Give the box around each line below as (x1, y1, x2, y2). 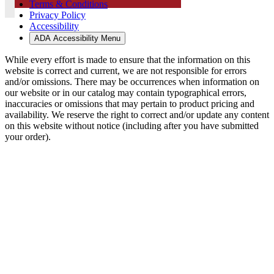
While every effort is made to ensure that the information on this (5, 54, 250, 65)
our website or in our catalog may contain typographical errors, (5, 87, 246, 98)
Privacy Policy (29, 9, 86, 20)
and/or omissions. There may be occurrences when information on (5, 76, 259, 87)
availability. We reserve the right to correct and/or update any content (5, 109, 269, 120)
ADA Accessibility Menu (34, 33, 120, 43)
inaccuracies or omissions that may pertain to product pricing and (5, 98, 254, 109)
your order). (5, 131, 51, 142)
